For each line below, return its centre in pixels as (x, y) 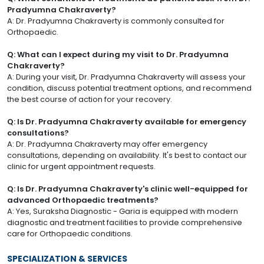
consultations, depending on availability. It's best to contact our (127, 156)
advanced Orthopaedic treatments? (83, 200)
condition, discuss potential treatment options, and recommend (129, 88)
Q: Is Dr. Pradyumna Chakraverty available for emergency (127, 122)
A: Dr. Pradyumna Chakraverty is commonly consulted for (116, 21)
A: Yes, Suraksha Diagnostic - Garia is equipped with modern (123, 212)
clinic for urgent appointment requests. (81, 167)
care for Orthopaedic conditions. (70, 234)
